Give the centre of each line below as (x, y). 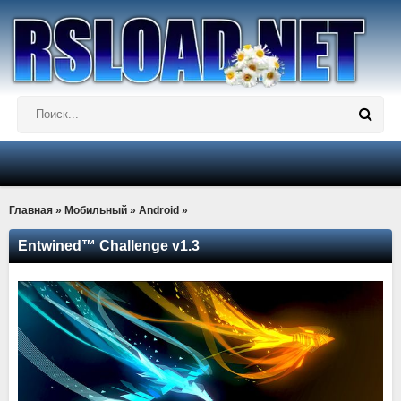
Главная (31, 210)
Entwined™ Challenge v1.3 (109, 246)
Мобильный (96, 210)
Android (159, 210)
